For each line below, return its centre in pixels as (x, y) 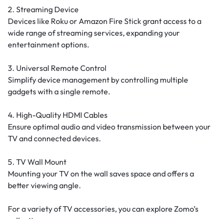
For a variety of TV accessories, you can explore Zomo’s (103, 209)
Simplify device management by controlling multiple (98, 80)
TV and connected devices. (55, 138)
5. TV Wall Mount (37, 162)
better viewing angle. (44, 185)
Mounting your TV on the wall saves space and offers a (101, 174)
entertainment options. (49, 44)
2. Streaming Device (43, 9)
